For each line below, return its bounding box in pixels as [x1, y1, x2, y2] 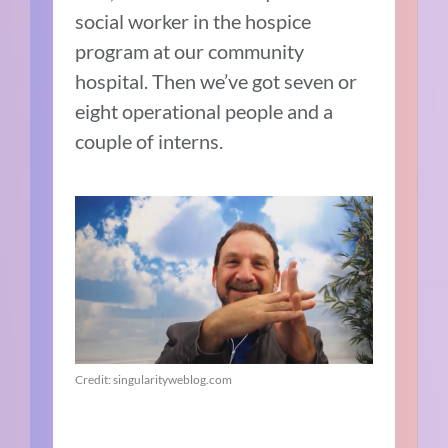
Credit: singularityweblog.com [75, 371, 233, 387]
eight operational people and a [75, 99, 334, 124]
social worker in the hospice [75, 9, 312, 34]
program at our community [75, 39, 305, 64]
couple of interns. [75, 129, 224, 154]
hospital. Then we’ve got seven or [75, 69, 358, 94]
